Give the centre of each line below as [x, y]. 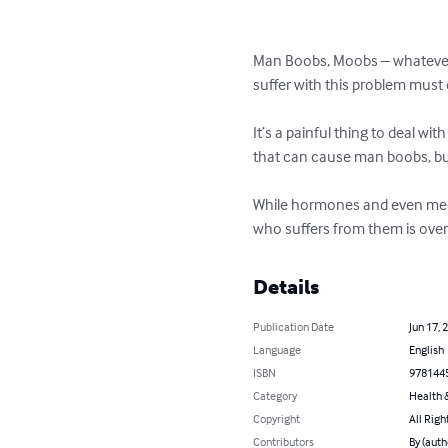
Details [286, 287]
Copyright [277, 418]
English [426, 349]
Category [275, 395]
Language [277, 349]
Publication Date [294, 326]
